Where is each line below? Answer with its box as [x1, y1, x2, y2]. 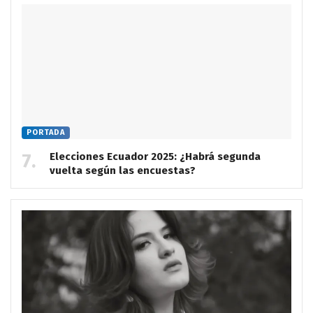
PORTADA [27, 128, 65, 138]
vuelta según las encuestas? [50, 164, 196, 177]
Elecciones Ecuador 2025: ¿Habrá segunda [50, 150, 261, 163]
